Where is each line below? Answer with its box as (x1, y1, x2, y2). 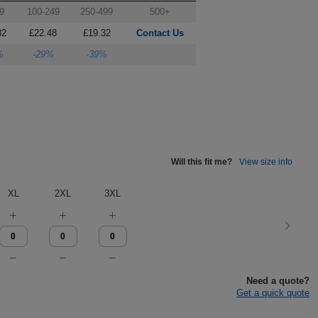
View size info (239, 157, 292, 167)
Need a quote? (246, 275, 309, 286)
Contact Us (136, 28, 184, 38)
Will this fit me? (171, 157, 232, 167)
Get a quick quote (236, 287, 309, 298)
